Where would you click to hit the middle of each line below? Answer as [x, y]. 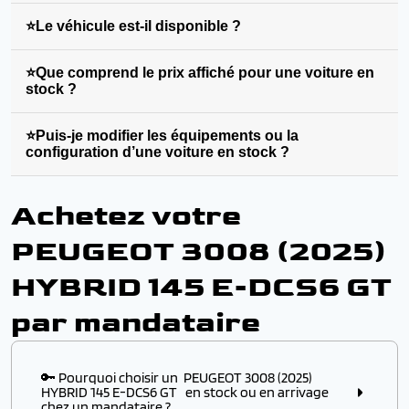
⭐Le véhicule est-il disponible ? [133, 26]
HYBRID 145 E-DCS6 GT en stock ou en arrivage [185, 392]
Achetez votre [126, 216]
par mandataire [136, 323]
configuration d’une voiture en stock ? [157, 152]
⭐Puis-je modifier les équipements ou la [162, 136]
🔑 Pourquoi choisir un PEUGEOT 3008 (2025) [177, 378]
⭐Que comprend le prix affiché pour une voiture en [200, 73]
